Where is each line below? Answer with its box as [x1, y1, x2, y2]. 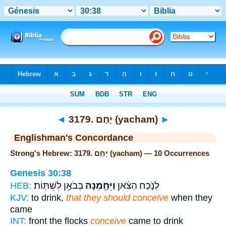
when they [168, 192, 212, 203]
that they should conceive [66, 192, 168, 203]
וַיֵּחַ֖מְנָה [83, 180, 116, 191]
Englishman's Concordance [14, 133, 133, 143]
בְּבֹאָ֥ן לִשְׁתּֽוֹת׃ [34, 180, 83, 191]
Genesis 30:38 [10, 167, 71, 178]
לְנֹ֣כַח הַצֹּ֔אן [116, 180, 159, 191]
